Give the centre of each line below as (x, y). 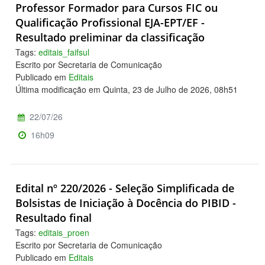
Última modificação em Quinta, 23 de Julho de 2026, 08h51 (127, 90)
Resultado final (54, 218)
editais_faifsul (64, 52)
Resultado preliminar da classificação (110, 38)
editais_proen (64, 233)
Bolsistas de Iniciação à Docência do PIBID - (126, 203)
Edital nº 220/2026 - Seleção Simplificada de (125, 188)
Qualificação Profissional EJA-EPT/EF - (110, 23)
